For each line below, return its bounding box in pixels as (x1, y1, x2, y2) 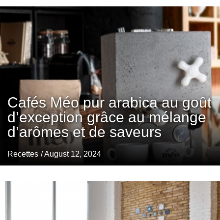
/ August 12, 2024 (41, 150, 101, 159)
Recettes (7, 150, 38, 159)
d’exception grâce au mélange (7, 109, 206, 126)
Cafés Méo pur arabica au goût (7, 94, 211, 111)
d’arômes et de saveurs (7, 124, 162, 140)
